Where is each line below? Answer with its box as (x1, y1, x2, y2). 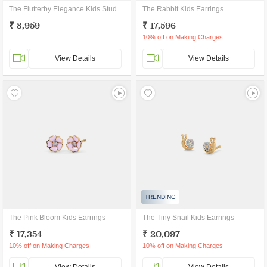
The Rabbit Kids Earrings (142, 5, 223, 13)
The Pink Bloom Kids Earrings (9, 213, 105, 222)
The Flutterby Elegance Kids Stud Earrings (117, 5, 124, 13)
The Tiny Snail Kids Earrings (142, 213, 234, 222)
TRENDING (145, 194, 176, 200)
